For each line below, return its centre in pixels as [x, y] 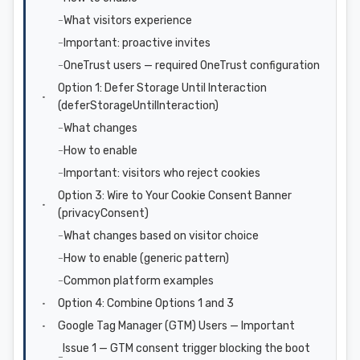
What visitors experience [128, 20]
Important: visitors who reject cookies [162, 173]
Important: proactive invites [137, 43]
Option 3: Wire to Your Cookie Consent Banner [175, 195]
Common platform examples [139, 280]
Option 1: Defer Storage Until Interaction [162, 88]
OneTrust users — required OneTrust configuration [192, 65]
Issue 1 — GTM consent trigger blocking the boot [186, 348]
